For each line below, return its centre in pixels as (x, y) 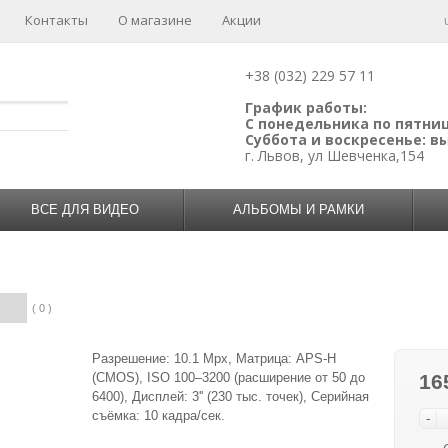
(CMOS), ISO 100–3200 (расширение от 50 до (228, 377)
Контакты (56, 20)
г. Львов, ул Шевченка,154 (334, 155)
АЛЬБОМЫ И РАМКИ (298, 209)
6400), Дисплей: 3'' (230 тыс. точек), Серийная (230, 396)
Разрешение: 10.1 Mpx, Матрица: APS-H (214, 358)
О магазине (155, 20)
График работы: (306, 107)
